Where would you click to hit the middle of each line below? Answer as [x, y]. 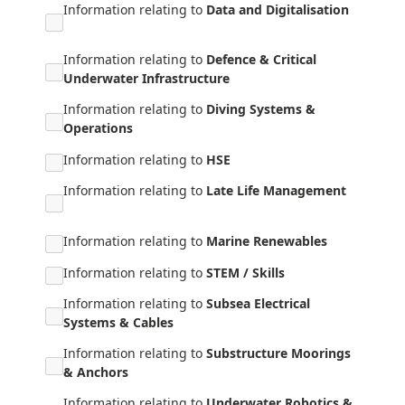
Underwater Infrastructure [146, 78]
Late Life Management [276, 190]
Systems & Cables [118, 322]
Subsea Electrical [258, 303]
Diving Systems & [261, 109]
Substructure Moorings [278, 353]
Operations [98, 128]
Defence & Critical [261, 59]
